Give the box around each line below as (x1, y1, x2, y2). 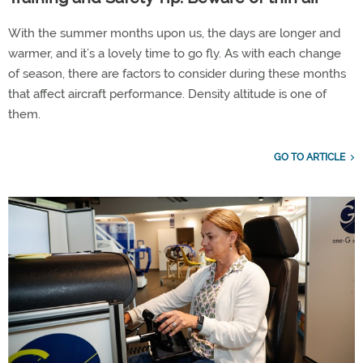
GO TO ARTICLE (274, 151, 345, 163)
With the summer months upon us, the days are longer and (8, 25, 340, 41)
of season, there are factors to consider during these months (8, 66, 346, 81)
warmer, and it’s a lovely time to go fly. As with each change (8, 45, 341, 61)
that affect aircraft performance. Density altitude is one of (8, 86, 327, 101)
